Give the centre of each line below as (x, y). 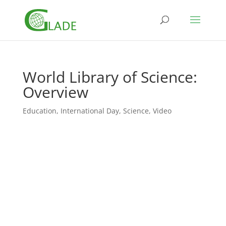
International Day (90, 111)
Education (39, 111)
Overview (55, 92)
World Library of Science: (110, 77)
